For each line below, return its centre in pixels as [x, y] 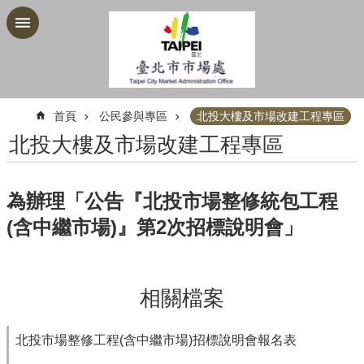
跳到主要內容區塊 [60, 16]
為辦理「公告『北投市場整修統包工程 [172, 201]
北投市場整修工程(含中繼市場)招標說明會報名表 [156, 340]
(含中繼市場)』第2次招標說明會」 [155, 227]
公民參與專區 [133, 116]
